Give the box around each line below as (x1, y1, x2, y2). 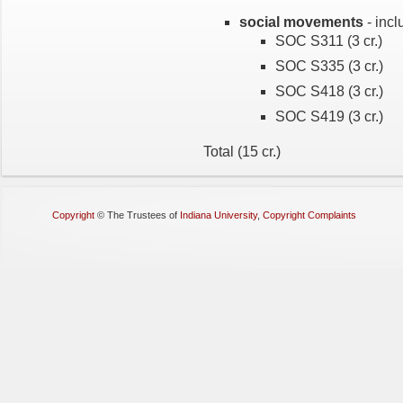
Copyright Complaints (263, 209, 356, 220)
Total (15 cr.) (203, 143, 281, 159)
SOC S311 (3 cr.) (275, 32, 382, 49)
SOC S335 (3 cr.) (275, 58, 383, 74)
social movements (239, 13, 363, 30)
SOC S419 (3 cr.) (275, 108, 383, 124)
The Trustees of (107, 209, 180, 220)
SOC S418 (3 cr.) (275, 83, 383, 99)
